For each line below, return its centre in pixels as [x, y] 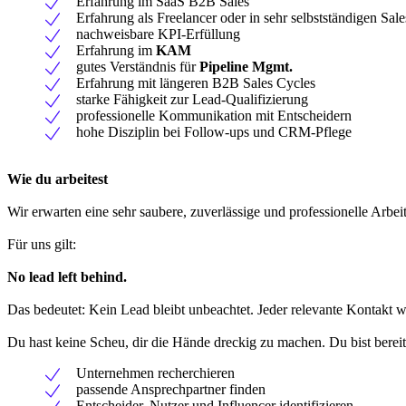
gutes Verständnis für [138, 66]
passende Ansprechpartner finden [171, 389]
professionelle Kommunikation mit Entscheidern [214, 115]
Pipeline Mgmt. [246, 66]
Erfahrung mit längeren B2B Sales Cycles [196, 82]
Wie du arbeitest [58, 179]
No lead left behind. [67, 276]
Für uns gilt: [42, 244]
